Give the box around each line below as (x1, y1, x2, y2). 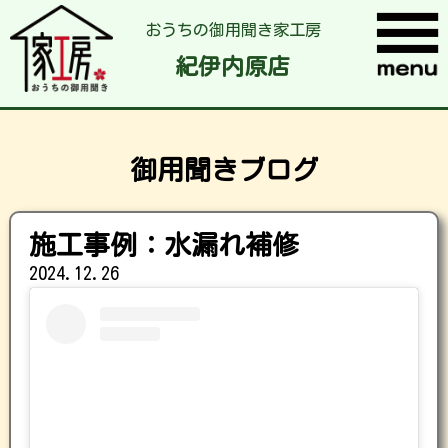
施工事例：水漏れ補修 (29, 231, 299, 258)
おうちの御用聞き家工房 (144, 22, 321, 39)
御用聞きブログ (129, 156, 319, 183)
